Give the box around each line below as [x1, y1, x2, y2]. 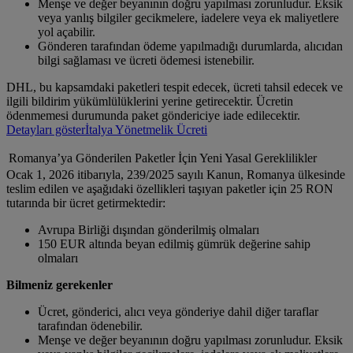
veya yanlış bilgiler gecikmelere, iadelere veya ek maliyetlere [38, 11, 339, 25]
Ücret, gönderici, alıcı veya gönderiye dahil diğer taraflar [38, 305, 318, 319]
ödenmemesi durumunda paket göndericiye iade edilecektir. [6, 109, 300, 123]
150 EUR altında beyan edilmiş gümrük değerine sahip [38, 237, 310, 251]
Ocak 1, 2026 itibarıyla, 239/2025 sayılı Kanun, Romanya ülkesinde [6, 168, 345, 182]
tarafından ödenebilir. [38, 319, 143, 333]
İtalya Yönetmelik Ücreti [85, 123, 207, 137]
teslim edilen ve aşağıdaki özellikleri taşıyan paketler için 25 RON [6, 182, 333, 196]
